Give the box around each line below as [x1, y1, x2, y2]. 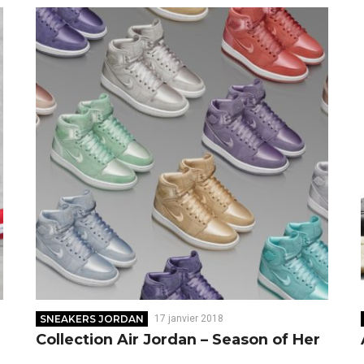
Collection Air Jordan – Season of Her [35, 331, 320, 349]
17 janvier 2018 [154, 313, 223, 325]
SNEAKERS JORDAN [40, 313, 145, 326]
